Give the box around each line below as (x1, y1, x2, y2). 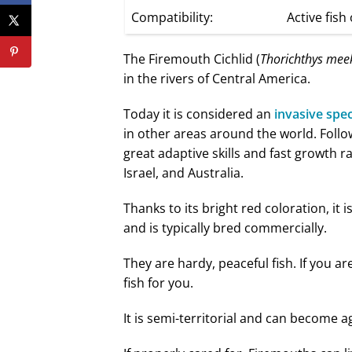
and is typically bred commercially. (123, 218, 327, 236)
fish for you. (123, 273, 193, 291)
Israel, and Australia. (123, 163, 244, 181)
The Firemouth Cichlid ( (123, 49, 260, 68)
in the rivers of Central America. (123, 69, 310, 87)
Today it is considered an (123, 104, 274, 123)
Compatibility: (131, 8, 214, 26)
